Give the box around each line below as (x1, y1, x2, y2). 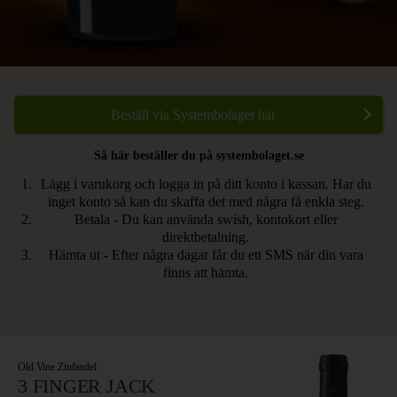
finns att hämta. (163, 265, 248, 281)
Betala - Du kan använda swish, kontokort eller (74, 212, 338, 228)
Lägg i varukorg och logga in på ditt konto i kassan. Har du (40, 176, 371, 192)
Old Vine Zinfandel (18, 361, 97, 374)
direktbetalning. (162, 230, 249, 245)
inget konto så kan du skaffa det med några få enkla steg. (47, 194, 364, 210)
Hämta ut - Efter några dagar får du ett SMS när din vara (48, 247, 363, 263)
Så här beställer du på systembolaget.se (93, 147, 304, 162)
